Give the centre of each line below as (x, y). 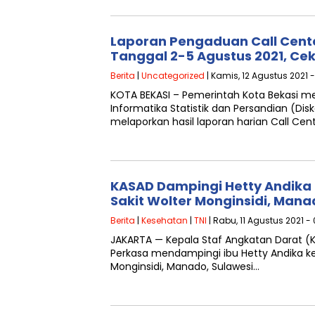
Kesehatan (165, 220)
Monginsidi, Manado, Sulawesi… (185, 266)
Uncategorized (173, 76)
